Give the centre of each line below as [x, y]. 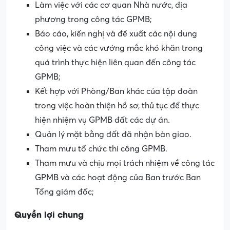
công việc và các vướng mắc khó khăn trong [119, 49]
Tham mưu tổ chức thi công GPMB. [101, 149]
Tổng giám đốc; [64, 192]
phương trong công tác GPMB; [93, 20]
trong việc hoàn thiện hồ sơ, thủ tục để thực [117, 106]
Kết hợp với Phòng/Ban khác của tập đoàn [116, 92]
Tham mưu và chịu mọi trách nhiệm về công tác [125, 164]
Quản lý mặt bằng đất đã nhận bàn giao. [113, 135]
